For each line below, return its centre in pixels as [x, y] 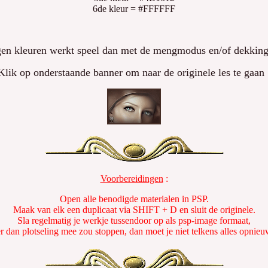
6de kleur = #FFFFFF [134, 9]
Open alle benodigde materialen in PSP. [134, 199]
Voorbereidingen [132, 179]
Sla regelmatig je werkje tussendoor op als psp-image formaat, [134, 220]
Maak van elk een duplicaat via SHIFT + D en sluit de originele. [134, 210]
